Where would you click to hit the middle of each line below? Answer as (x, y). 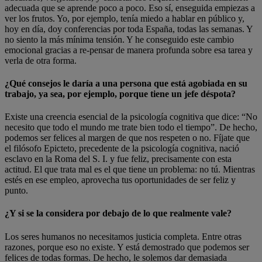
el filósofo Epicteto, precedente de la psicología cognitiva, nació (122, 149)
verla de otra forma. (41, 60)
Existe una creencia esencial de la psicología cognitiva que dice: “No (131, 117)
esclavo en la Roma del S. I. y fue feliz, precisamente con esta (118, 159)
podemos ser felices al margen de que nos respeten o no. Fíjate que (127, 138)
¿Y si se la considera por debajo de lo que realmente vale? (118, 213)
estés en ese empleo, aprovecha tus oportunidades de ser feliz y (120, 180)
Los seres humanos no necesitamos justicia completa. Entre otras (123, 236)
